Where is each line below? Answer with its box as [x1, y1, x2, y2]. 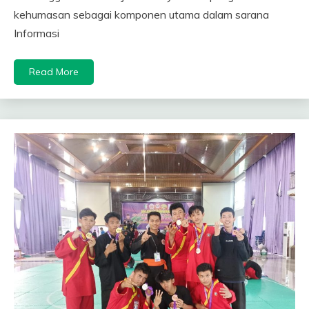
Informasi [14, 26, 59, 40]
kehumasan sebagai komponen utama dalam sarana [14, 7, 269, 21]
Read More [29, 65, 79, 78]
